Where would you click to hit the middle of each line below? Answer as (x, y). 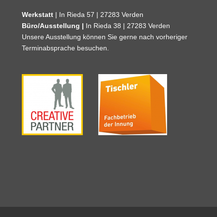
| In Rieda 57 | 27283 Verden (98, 15)
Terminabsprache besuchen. (65, 48)
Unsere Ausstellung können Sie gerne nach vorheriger (104, 37)
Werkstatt (37, 15)
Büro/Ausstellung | (54, 26)
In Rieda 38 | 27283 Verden (128, 26)
